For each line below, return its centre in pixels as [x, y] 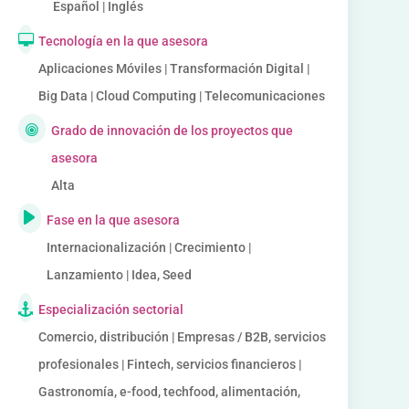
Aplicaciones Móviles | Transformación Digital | [174, 68]
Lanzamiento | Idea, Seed [120, 275]
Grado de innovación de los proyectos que [173, 131]
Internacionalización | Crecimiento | [149, 247]
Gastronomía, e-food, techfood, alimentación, [169, 392]
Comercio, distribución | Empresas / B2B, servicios [182, 337]
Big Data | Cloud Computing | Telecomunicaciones [182, 96]
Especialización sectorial [110, 309]
